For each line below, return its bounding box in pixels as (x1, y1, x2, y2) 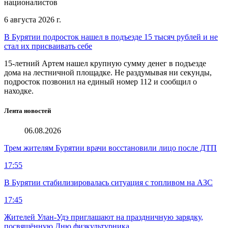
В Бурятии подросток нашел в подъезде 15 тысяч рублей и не (4, 32, 218, 41)
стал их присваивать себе (4, 41, 92, 50)
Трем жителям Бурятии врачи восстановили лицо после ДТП (4, 144, 217, 153)
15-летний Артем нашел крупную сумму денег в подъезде (4, 59, 206, 68)
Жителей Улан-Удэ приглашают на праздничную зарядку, (4, 213, 203, 222)
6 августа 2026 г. (4, 15, 61, 24)
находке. (4, 86, 34, 95)
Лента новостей (4, 106, 51, 115)
